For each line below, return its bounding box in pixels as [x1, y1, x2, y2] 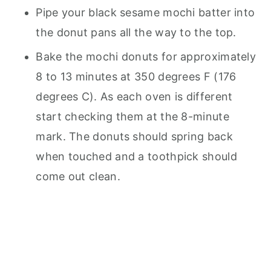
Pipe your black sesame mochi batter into [36, 5, 255, 19]
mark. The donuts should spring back [36, 129, 233, 143]
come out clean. [36, 169, 127, 183]
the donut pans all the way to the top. [36, 25, 243, 39]
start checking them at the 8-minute [36, 109, 229, 123]
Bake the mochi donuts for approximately [36, 50, 256, 63]
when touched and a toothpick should [36, 149, 237, 163]
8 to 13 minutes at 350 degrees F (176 [36, 70, 237, 83]
